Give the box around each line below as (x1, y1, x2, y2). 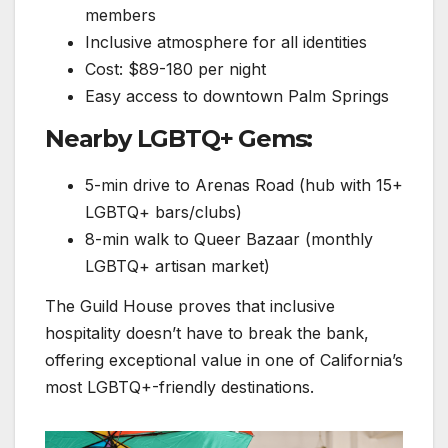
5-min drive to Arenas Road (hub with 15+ (85, 174, 403, 195)
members (85, 5, 156, 26)
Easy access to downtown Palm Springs (85, 86, 389, 107)
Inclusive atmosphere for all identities (85, 32, 367, 53)
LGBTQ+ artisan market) (85, 255, 270, 276)
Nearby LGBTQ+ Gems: (45, 123, 313, 153)
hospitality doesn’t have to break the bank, (45, 322, 369, 343)
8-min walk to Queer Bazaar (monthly (85, 228, 373, 249)
